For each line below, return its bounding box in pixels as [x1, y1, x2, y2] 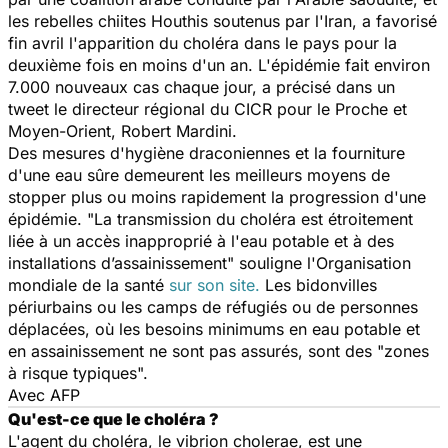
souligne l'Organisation [234, 252, 411, 273]
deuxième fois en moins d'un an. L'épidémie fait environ [8, 54, 430, 75]
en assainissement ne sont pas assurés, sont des [8, 340, 377, 361]
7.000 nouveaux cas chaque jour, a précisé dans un [8, 76, 395, 97]
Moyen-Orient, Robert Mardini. [8, 120, 237, 141]
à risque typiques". [8, 362, 148, 383]
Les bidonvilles [260, 274, 377, 295]
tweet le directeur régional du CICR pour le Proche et [8, 98, 407, 119]
